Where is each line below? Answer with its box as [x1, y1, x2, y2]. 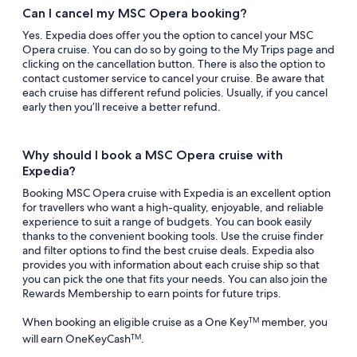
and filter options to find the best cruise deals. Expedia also [22, 243, 314, 257]
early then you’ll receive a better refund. [22, 100, 221, 114]
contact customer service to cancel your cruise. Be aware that [22, 71, 324, 85]
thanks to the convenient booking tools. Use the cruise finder [22, 229, 324, 243]
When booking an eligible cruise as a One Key [22, 315, 249, 329]
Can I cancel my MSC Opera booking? [22, 6, 247, 21]
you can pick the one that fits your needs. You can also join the [22, 272, 328, 286]
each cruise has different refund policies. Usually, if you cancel [22, 85, 328, 100]
